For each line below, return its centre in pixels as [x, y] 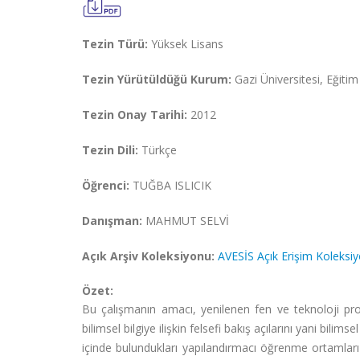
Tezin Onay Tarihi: [135, 115]
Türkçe [157, 150]
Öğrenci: [106, 185]
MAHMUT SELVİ [187, 221]
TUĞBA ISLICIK [170, 185]
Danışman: [114, 221]
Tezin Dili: [110, 150]
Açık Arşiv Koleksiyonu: [148, 256]
